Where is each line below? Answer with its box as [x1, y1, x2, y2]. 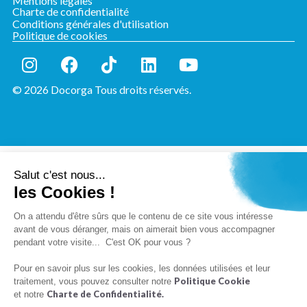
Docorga [51, 83, 93, 97]
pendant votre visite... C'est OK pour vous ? [14, 236, 191, 247]
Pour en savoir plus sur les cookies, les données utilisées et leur [14, 262, 270, 273]
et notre [14, 288, 47, 299]
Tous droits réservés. [93, 83, 191, 97]
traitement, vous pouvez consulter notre [14, 275, 174, 286]
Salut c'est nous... [14, 168, 106, 182]
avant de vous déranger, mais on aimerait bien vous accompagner [14, 223, 275, 234]
